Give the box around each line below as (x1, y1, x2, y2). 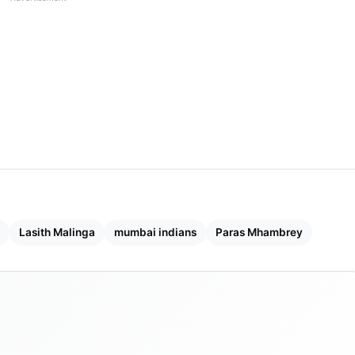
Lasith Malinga (19, 226, 95, 239)
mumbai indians (114, 226, 197, 239)
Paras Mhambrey (216, 226, 303, 239)
